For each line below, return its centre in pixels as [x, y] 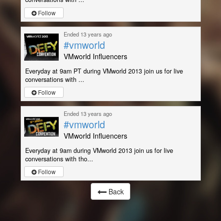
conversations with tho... [59, 159]
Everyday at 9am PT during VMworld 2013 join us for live [104, 71]
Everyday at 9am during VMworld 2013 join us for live [99, 150]
